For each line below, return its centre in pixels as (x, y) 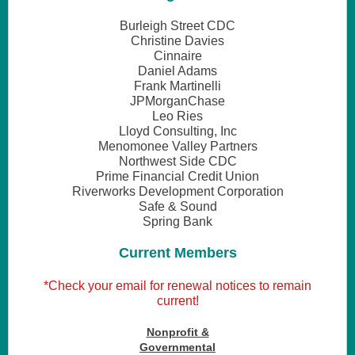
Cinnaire (177, 56)
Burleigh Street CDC (177, 26)
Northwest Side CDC (177, 161)
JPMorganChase (177, 101)
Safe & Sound (177, 206)
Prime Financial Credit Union (177, 176)
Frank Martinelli (177, 86)
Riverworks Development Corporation (177, 191)
